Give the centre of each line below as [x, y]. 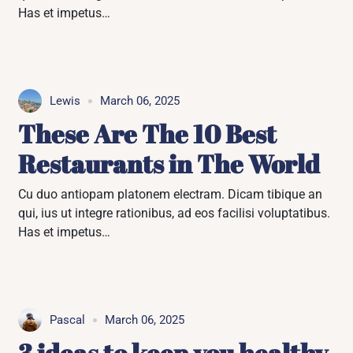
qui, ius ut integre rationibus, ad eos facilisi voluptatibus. [175, 213]
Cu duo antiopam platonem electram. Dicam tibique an [171, 194]
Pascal [68, 320]
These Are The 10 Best [148, 134]
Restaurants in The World [169, 163]
